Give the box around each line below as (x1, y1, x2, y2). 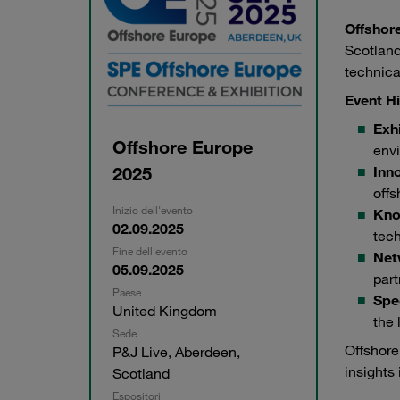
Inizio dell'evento (112, 203, 193, 217)
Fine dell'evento (112, 244, 187, 258)
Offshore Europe (112, 136, 253, 158)
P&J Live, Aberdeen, (112, 343, 240, 361)
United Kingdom (112, 302, 217, 320)
